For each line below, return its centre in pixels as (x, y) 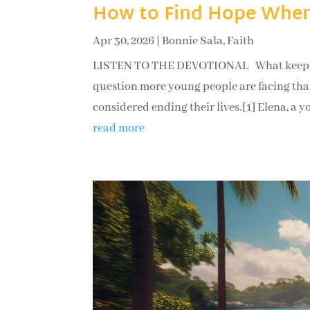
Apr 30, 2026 (124, 41)
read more (119, 128)
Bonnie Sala (193, 41)
